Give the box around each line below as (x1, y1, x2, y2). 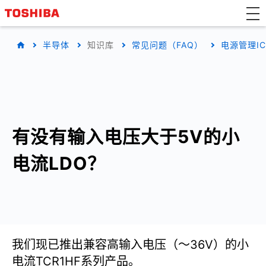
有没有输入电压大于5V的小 (12, 126, 240, 147)
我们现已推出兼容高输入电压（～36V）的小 (12, 237, 249, 252)
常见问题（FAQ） (132, 40, 203, 50)
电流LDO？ (12, 153, 106, 174)
